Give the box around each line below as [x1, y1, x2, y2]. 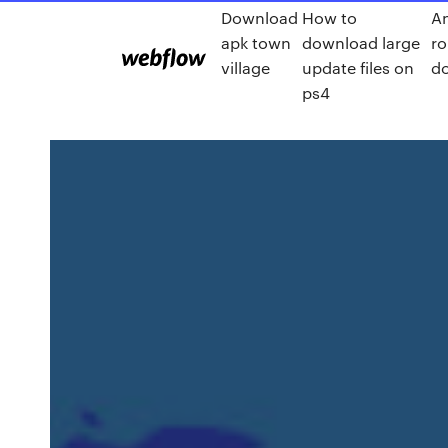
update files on [301, 57, 414, 78]
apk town [221, 32, 291, 53]
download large [301, 32, 420, 53]
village [221, 57, 270, 78]
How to [301, 7, 357, 28]
